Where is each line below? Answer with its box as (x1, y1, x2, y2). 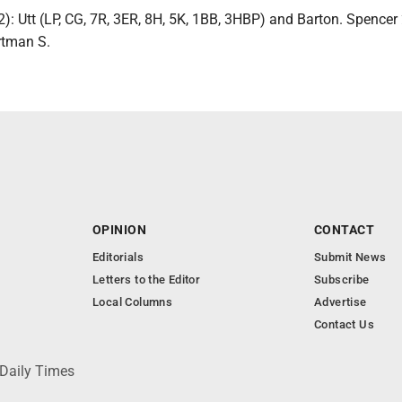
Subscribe (314, 273, 370, 286)
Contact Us (314, 318, 374, 331)
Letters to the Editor (92, 273, 201, 286)
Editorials (92, 250, 144, 264)
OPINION (92, 223, 146, 237)
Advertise (314, 295, 367, 309)
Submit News (314, 250, 387, 264)
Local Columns (92, 295, 173, 309)
